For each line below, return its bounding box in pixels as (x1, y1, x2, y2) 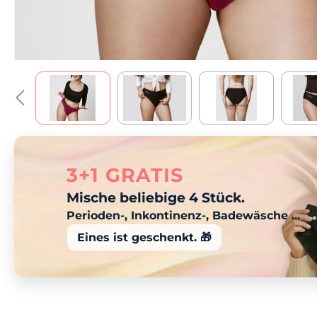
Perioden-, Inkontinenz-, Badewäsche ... (67, 208, 301, 223)
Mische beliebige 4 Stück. (67, 190, 246, 207)
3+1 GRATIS (67, 163, 184, 188)
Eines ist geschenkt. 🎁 (77, 231, 212, 245)
